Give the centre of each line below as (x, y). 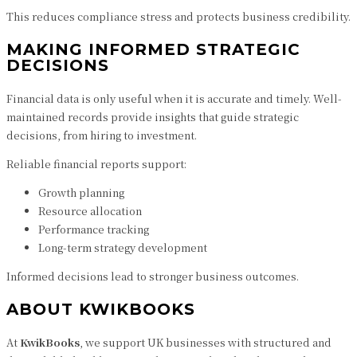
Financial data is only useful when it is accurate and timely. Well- (174, 98)
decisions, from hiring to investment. (102, 135)
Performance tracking (94, 229)
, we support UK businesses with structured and (206, 342)
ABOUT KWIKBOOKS (101, 309)
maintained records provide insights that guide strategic (153, 117)
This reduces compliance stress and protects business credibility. (178, 16)
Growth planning (81, 192)
